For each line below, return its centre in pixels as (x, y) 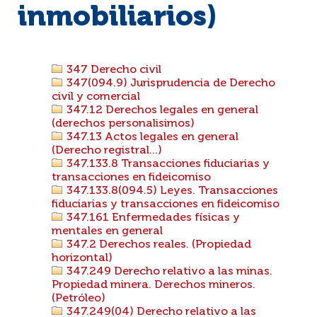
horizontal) (82, 258)
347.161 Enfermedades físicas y (152, 218)
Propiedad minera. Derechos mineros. (154, 285)
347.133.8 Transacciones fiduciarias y (167, 164)
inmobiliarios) (117, 18)
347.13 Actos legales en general (151, 137)
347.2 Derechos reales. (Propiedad (157, 245)
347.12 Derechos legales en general (161, 110)
